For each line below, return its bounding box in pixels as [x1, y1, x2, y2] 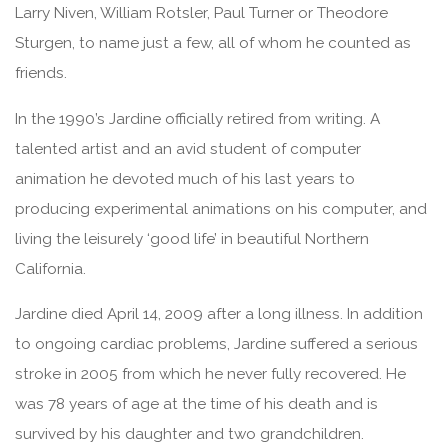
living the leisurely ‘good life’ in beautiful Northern [15, 230, 370, 249]
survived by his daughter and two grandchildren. [15, 425, 365, 444]
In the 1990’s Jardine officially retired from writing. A [15, 110, 381, 129]
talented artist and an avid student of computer [15, 140, 362, 159]
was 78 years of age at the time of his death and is [15, 395, 379, 414]
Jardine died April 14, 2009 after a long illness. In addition [15, 305, 424, 324]
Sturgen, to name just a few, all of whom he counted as [15, 34, 412, 53]
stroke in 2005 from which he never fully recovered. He [15, 365, 407, 384]
